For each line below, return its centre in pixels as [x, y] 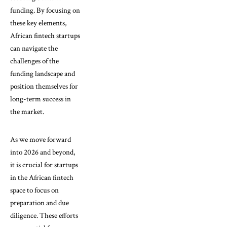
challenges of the [34, 61]
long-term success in [41, 99]
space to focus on [34, 190]
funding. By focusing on [45, 10]
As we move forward [41, 139]
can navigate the [34, 48]
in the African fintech [42, 177]
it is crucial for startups [44, 165]
